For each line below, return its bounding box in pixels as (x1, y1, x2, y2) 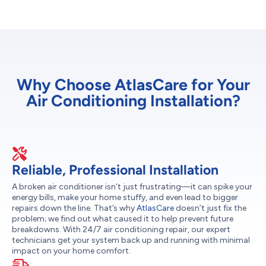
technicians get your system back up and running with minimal (12, 235, 250, 246)
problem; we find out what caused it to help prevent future (12, 214, 233, 224)
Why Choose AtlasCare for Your (16, 75, 250, 95)
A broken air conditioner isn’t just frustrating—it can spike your (12, 182, 252, 192)
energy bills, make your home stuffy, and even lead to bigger (12, 192, 238, 203)
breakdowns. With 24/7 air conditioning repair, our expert (12, 224, 230, 235)
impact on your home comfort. (12, 246, 131, 256)
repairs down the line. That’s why (12, 203, 137, 214)
